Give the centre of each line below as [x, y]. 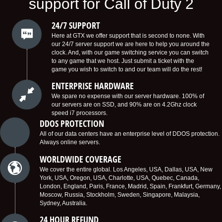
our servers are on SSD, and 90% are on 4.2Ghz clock [124, 104]
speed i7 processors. [80, 113]
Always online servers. [70, 142]
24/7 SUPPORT [76, 25]
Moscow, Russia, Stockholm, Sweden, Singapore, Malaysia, [120, 194]
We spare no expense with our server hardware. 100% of [128, 96]
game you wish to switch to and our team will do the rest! [127, 69]
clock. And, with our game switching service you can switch [130, 52]
